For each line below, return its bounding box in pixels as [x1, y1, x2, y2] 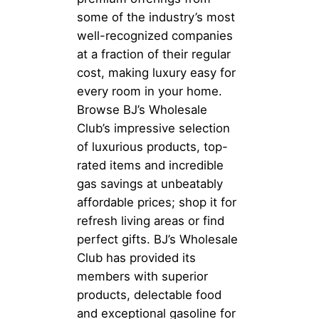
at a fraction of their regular [77, 47, 231, 61]
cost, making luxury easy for [77, 66, 236, 80]
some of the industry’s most [77, 10, 235, 24]
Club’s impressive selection [77, 121, 230, 135]
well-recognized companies [77, 28, 233, 43]
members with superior [77, 269, 208, 283]
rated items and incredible [77, 158, 224, 172]
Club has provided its [77, 251, 196, 265]
